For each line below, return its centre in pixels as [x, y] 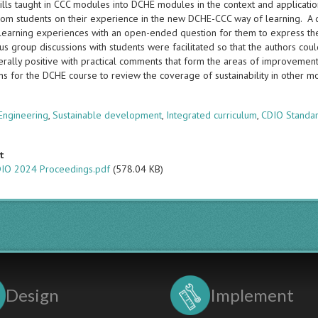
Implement [252, 295]
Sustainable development [108, 115]
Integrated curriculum [212, 115]
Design [32, 295]
